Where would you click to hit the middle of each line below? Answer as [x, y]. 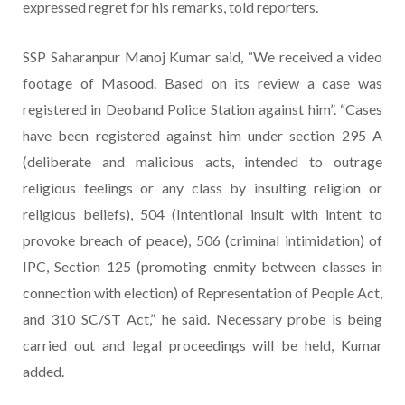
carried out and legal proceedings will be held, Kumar [202, 344]
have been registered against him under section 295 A [202, 135]
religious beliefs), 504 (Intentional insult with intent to [202, 213]
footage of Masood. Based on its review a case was [202, 82]
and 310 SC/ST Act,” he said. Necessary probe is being [202, 318]
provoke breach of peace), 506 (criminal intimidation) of [202, 240]
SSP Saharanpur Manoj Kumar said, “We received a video [202, 56]
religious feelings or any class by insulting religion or [202, 187]
